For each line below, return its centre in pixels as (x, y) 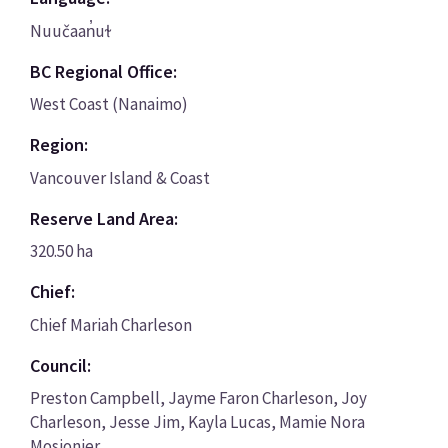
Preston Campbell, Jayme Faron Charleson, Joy (198, 398)
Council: (60, 365)
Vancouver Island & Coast (119, 177)
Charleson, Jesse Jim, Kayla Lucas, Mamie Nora (197, 422)
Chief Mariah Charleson (110, 324)
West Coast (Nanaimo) (108, 104)
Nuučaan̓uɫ (70, 30)
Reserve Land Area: (103, 218)
